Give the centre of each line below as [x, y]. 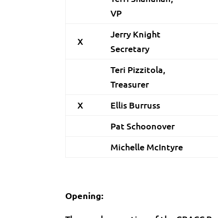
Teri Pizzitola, [138, 69]
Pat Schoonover [143, 126]
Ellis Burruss [136, 105]
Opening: [84, 195]
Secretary [130, 48]
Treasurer [130, 84]
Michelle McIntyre [147, 147]
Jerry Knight [136, 34]
